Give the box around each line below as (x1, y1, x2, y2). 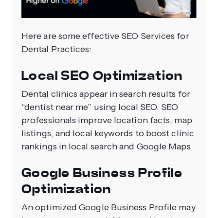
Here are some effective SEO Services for (21, 31, 189, 42)
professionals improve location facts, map (21, 115, 192, 126)
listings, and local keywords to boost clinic (21, 128, 194, 139)
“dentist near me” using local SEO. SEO (21, 102, 179, 113)
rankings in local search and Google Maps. (21, 141, 193, 152)
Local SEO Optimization (21, 68, 183, 84)
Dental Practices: (21, 44, 94, 55)
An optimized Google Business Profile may (21, 202, 196, 213)
